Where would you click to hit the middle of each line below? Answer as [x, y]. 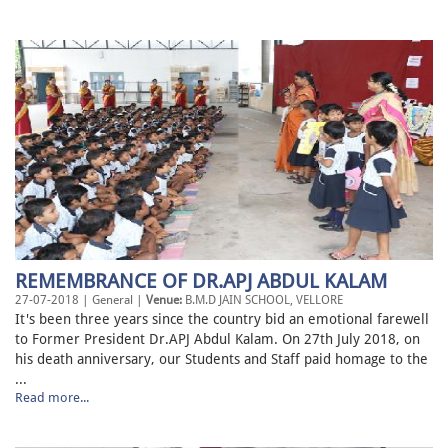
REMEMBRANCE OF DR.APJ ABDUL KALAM [201, 281]
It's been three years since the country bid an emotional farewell [222, 319]
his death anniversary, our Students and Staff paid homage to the [221, 359]
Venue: [164, 300]
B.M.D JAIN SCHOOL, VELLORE [262, 300]
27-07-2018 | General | [80, 300]
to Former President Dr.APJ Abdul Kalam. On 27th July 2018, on [217, 339]
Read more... [52, 398]
